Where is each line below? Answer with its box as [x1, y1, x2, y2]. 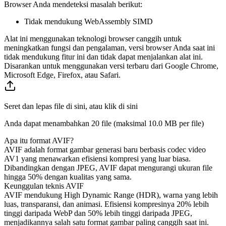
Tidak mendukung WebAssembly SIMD [24, 17, 153, 26]
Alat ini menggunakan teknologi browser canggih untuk [4, 34, 182, 43]
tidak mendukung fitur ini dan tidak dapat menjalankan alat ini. [4, 52, 203, 61]
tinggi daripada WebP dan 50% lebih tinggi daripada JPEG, [4, 208, 192, 217]
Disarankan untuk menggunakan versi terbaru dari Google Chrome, [4, 61, 218, 70]
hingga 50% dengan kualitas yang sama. [4, 172, 132, 181]
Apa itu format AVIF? [4, 136, 74, 145]
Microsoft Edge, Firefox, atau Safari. [4, 70, 121, 79]
